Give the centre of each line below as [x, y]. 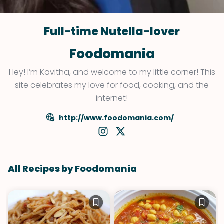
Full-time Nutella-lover [112, 32]
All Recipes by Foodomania [72, 169]
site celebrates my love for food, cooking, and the [112, 85]
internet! [112, 98]
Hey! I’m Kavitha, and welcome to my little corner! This [112, 72]
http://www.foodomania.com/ [116, 118]
